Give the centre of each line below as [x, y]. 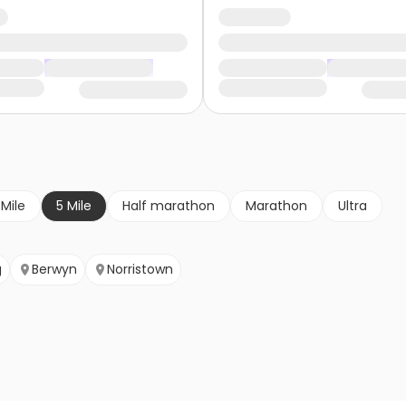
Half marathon [169, 206]
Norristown [140, 270]
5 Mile [74, 206]
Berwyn [54, 270]
